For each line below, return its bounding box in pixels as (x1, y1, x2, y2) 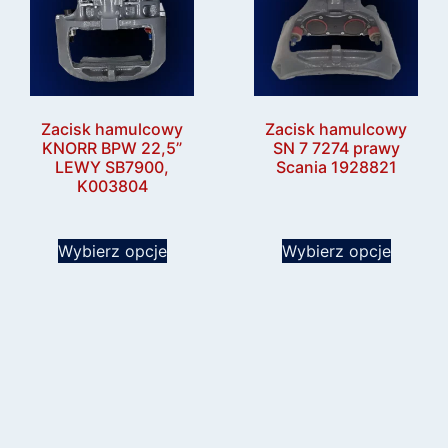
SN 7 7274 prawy (272, 138, 400, 159)
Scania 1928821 (275, 157, 397, 178)
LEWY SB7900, (55, 157, 169, 178)
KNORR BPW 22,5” (42, 138, 182, 159)
